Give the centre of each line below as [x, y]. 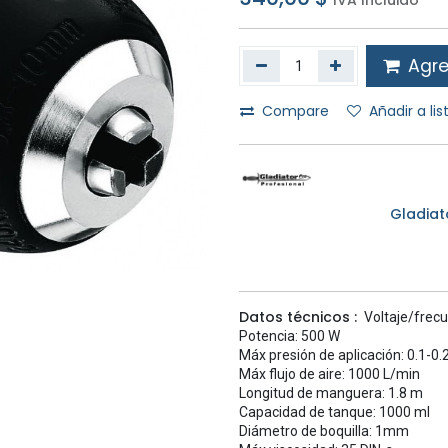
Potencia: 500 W [289, 336]
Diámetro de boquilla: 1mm [324, 431]
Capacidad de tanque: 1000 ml [334, 412]
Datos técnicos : [298, 317]
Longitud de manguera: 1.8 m [331, 393]
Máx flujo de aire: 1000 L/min [329, 374]
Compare [295, 111]
